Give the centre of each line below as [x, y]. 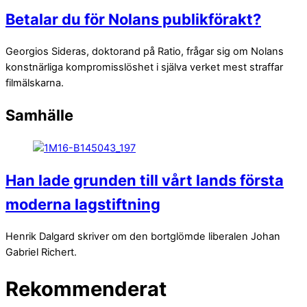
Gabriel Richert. [41, 252]
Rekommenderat [86, 289]
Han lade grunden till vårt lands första [145, 180]
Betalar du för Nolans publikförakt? [133, 20]
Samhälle [39, 115]
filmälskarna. [35, 83]
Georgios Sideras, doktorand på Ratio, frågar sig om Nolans [145, 52]
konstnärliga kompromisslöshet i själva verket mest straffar [144, 67]
